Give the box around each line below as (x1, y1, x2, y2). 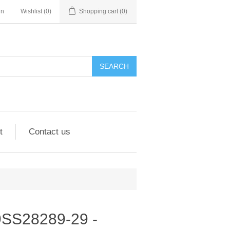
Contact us (28, 127, 70, 137)
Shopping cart (79, 8, 118, 15)
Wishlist (21, 8, 42, 15)
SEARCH (100, 62, 129, 70)
